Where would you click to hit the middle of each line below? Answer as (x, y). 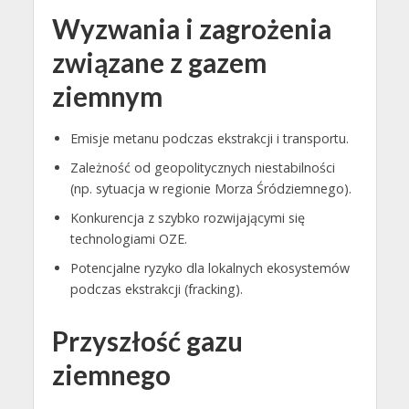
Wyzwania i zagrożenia (191, 28)
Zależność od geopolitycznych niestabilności (202, 167)
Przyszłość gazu (147, 341)
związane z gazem (159, 62)
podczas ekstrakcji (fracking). (156, 288)
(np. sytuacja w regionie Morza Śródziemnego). (210, 188)
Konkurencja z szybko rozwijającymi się (187, 217)
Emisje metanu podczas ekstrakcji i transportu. (209, 138)
